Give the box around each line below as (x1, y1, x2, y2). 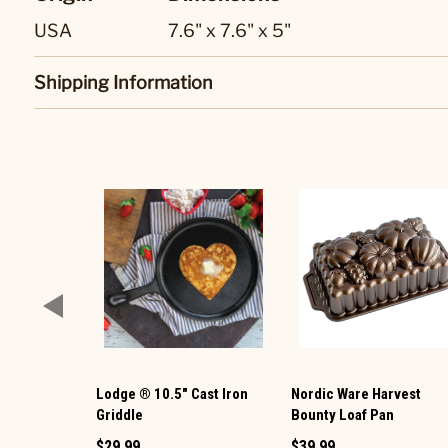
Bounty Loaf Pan (291, 406, 395, 425)
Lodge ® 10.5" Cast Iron (96, 385, 248, 404)
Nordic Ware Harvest (291, 385, 422, 404)
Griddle (96, 406, 143, 425)
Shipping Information (34, 72, 213, 93)
